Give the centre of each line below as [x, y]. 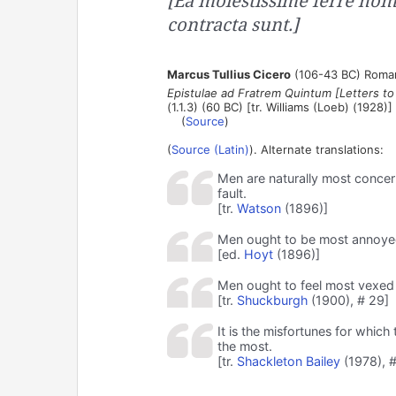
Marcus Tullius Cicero [228, 74]
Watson [259, 208]
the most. [244, 346]
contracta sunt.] [232, 24]
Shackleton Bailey [288, 361]
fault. [232, 193]
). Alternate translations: [316, 149]
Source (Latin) [210, 149]
